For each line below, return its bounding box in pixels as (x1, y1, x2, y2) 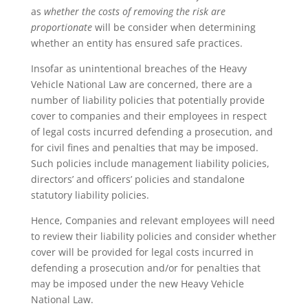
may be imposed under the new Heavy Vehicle (30, 277, 244, 290)
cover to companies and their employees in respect (30, 109, 267, 122)
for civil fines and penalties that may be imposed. (30, 141, 258, 154)
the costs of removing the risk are (81, 5, 225, 18)
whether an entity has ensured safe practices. (30, 36, 243, 49)
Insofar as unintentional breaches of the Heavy (30, 62, 247, 75)
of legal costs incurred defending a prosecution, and (30, 125, 273, 138)
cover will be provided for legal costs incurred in (30, 245, 254, 258)
